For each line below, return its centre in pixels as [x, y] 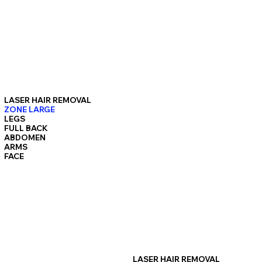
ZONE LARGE [30, 109]
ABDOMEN [25, 137]
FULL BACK [26, 128]
